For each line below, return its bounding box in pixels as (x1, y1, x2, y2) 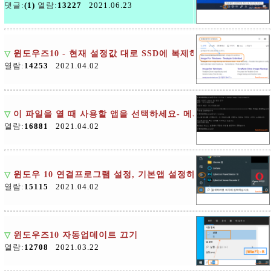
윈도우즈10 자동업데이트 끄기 (13, 230, 138, 240)
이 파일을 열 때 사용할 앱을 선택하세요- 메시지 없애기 (13, 109, 241, 119)
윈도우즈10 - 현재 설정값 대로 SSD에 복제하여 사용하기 (13, 49, 247, 58)
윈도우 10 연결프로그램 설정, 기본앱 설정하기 (13, 170, 204, 179)
